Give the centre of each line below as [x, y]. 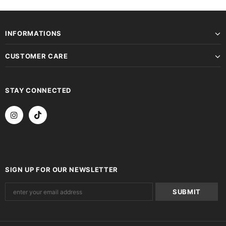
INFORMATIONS [33, 33]
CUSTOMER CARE [37, 56]
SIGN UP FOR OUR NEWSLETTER [62, 169]
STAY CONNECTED [38, 90]
